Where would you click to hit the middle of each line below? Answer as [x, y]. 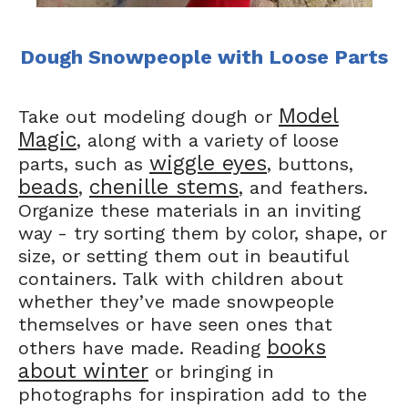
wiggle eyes [208, 163]
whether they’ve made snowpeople [176, 301]
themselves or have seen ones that [175, 324]
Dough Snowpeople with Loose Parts [204, 57]
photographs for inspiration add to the [193, 394]
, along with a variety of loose [208, 140]
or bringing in [211, 372]
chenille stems [164, 187]
